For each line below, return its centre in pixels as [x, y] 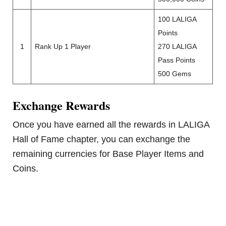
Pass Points [177, 61]
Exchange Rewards [62, 105]
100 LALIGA [178, 20]
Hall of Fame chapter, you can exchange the [102, 139]
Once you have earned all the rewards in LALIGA [111, 125]
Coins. [26, 169]
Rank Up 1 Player [63, 47]
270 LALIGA [178, 47]
